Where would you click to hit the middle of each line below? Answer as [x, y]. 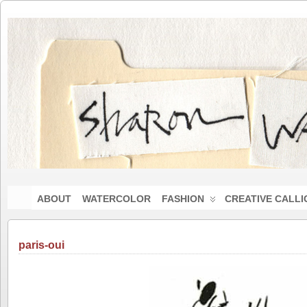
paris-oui [41, 245]
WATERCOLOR [116, 199]
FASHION [183, 199]
